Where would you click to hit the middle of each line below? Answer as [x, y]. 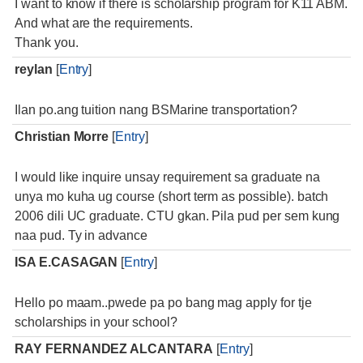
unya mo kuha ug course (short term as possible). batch [172, 196]
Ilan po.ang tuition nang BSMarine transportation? [156, 110]
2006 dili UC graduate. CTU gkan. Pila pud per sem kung [177, 216]
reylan [34, 69]
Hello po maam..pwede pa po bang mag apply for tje [163, 303]
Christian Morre [62, 137]
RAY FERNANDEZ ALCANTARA [114, 349]
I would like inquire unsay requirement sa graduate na [167, 177]
